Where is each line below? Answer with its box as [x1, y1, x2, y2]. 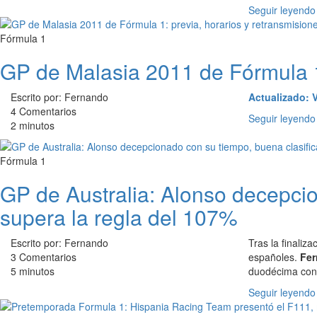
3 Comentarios [11, 250, 76, 264]
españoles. [248, 250, 300, 264]
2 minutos [11, 118, 54, 132]
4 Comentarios [11, 104, 76, 118]
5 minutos [11, 264, 54, 278]
